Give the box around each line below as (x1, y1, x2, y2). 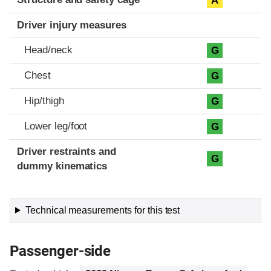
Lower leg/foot (24, 120, 88, 132)
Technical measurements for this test (25, 204, 180, 215)
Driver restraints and (17, 145, 117, 157)
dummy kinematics (17, 160, 108, 172)
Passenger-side (10, 242, 111, 260)
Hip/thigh (24, 94, 64, 106)
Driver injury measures (17, 19, 127, 31)
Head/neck (24, 44, 73, 56)
